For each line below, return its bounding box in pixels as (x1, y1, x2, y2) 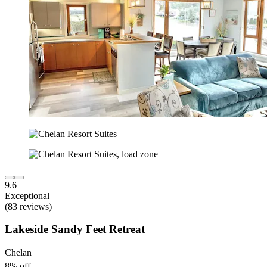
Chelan (5, 247, 32, 258)
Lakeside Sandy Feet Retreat (5, 223, 145, 236)
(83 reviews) (5, 201, 52, 212)
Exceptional (5, 190, 49, 201)
